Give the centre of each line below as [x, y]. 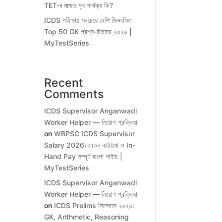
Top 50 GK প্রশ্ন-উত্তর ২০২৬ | [88, 32]
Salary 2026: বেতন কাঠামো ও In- [90, 145]
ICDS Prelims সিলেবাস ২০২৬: [94, 206]
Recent [64, 83]
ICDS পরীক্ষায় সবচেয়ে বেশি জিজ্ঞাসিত [88, 20]
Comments [74, 94]
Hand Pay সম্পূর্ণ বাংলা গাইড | [83, 157]
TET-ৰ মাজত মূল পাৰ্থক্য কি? [79, 5]
